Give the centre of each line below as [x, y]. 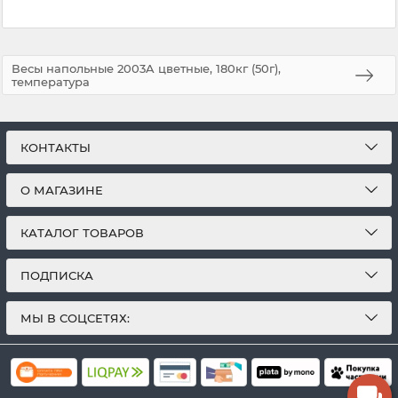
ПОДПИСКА [57, 276]
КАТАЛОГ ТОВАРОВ [82, 233]
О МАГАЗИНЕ [62, 191]
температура [51, 81]
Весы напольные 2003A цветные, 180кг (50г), [146, 68]
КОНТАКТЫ [56, 148]
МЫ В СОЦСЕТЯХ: [75, 318]
